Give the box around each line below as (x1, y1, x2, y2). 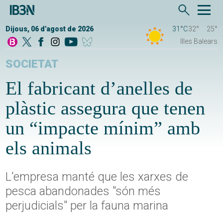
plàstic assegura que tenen (5, 98, 206, 119)
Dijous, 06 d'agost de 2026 (5, 25, 94, 33)
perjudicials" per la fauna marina (5, 199, 169, 213)
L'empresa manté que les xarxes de (5, 170, 189, 184)
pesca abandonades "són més (5, 184, 161, 199)
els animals (5, 137, 92, 159)
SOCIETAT (5, 57, 59, 71)
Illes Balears (180, 37, 218, 46)
